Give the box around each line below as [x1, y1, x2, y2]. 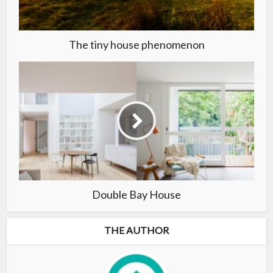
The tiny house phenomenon [68, 37, 205, 51]
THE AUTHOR [104, 224, 169, 236]
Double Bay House [92, 187, 181, 201]
